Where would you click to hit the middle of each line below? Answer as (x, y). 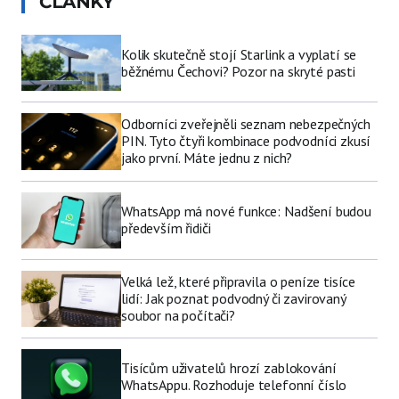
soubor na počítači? (178, 315)
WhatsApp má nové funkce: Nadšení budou (246, 212)
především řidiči (166, 228)
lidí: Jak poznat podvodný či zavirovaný (233, 298)
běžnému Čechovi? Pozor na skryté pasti (238, 71)
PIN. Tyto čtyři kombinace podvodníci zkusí (246, 141)
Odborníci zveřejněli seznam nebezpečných (246, 124)
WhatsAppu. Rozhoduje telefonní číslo (234, 385)
